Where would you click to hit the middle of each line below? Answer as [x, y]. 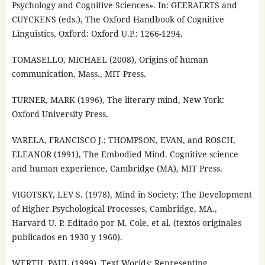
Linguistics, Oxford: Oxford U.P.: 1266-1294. [97, 34]
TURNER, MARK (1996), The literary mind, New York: [118, 100]
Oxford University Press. [60, 114]
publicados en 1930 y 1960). [67, 237]
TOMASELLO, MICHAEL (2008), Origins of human [110, 60]
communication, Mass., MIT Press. [79, 74]
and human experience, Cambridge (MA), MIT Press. [117, 169]
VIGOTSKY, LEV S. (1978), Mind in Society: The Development [132, 195]
